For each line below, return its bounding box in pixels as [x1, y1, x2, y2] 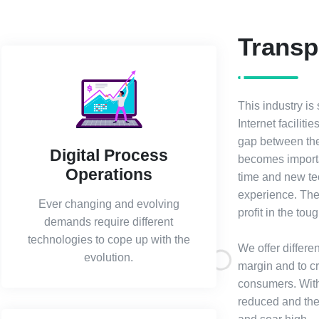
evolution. [84, 251, 134, 263]
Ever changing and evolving [38, 198, 179, 210]
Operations [65, 165, 152, 184]
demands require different [44, 216, 174, 228]
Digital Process [49, 146, 168, 164]
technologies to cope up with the [27, 234, 190, 246]
